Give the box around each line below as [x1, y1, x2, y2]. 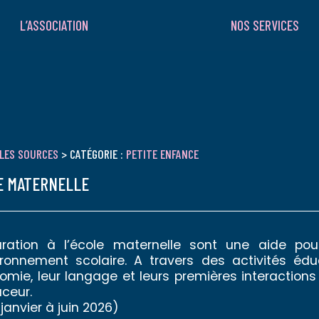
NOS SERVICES [231, 17, 299, 33]
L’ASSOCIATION [20, 17, 88, 33]
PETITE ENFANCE [126, 146, 199, 162]
